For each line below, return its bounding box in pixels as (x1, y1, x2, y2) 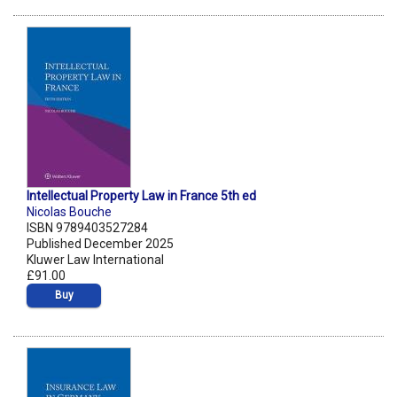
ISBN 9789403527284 (27, 221, 148, 236)
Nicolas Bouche (27, 205, 112, 220)
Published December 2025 (27, 237, 174, 252)
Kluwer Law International (27, 253, 164, 268)
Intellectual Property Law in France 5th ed (27, 189, 256, 204)
